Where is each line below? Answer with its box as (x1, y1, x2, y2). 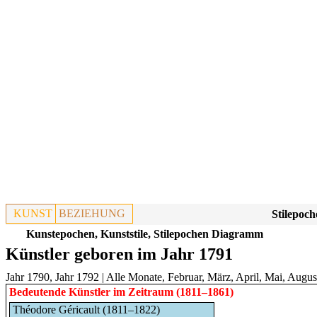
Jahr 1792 (55, 271, 99, 283)
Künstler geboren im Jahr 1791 (6, 245, 233, 263)
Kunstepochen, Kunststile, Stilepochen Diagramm (26, 228, 263, 240)
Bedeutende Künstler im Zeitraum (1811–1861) (9, 286, 234, 298)
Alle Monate (106, 271, 162, 283)
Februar (168, 271, 202, 283)
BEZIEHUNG (59, 207, 125, 219)
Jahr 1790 (6, 271, 50, 283)
